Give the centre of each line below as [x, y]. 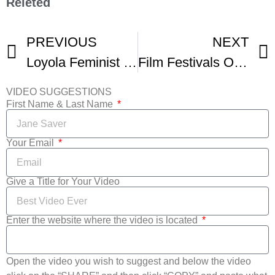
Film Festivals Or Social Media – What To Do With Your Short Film [240, 63]
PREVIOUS [62, 42]
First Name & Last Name [61, 104]
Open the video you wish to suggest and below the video [129, 261]
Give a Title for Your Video [63, 182]
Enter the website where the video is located [103, 220]
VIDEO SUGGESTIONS [59, 92]
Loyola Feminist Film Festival [130, 63]
